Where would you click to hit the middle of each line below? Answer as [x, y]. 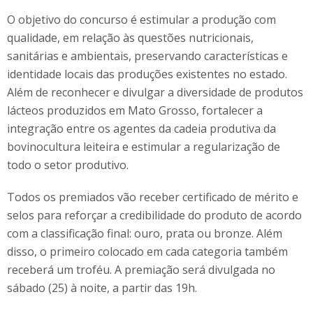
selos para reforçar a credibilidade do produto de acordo [154, 216]
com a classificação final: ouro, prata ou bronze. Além [145, 234]
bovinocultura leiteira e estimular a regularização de [144, 147]
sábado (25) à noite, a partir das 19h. [102, 288]
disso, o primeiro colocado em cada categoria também [147, 252]
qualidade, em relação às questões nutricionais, [130, 38]
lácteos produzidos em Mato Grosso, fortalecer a [135, 111]
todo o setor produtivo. [68, 165]
